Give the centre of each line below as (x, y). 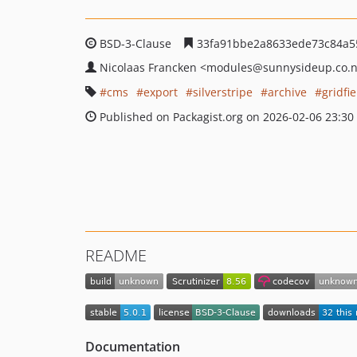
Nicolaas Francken (150, 67)
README (116, 255)
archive (287, 92)
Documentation (133, 346)
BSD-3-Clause (135, 43)
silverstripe (223, 92)
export (161, 92)
